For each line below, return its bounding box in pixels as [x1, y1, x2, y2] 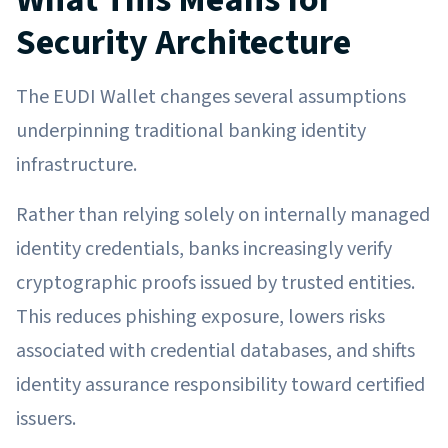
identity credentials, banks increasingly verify [16, 234, 392, 263]
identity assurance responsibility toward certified [16, 370, 425, 399]
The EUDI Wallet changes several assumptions [16, 82, 406, 111]
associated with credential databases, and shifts [16, 336, 415, 365]
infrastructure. [16, 150, 137, 179]
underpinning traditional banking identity [16, 116, 366, 145]
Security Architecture [16, 16, 351, 68]
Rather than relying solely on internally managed [16, 200, 430, 229]
